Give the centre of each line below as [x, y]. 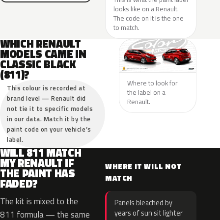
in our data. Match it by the [49, 119]
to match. [126, 27]
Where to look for [152, 83]
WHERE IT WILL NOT [144, 166]
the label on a [146, 92]
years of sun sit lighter [149, 213]
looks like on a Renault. [146, 9]
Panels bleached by [143, 203]
